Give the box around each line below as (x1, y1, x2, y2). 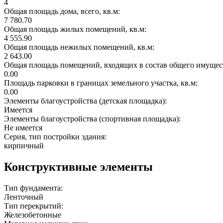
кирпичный (4, 141, 44, 150)
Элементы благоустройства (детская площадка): (4, 96, 169, 105)
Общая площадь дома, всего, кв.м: (4, 6, 122, 15)
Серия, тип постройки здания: (4, 132, 109, 141)
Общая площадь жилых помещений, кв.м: (4, 24, 148, 33)
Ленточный (4, 192, 43, 201)
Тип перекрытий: (4, 201, 65, 210)
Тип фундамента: (4, 183, 65, 192)
